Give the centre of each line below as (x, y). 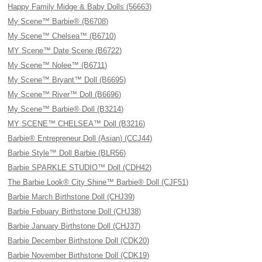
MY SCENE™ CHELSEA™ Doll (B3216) (77, 124)
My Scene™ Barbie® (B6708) (58, 21)
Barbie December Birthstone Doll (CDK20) (79, 241)
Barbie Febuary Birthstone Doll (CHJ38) (75, 211)
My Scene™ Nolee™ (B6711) (58, 65)
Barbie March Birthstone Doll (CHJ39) (71, 197)
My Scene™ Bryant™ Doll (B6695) (67, 80)
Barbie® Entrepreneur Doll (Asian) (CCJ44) (80, 138)
